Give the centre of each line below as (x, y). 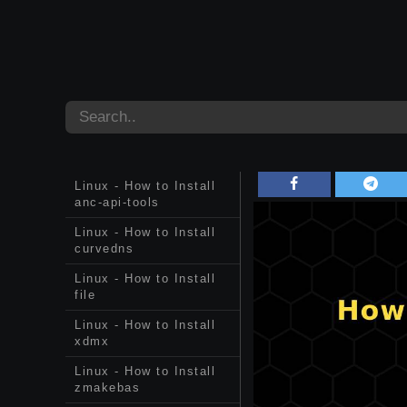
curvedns (104, 248)
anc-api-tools (117, 202)
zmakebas (107, 387)
